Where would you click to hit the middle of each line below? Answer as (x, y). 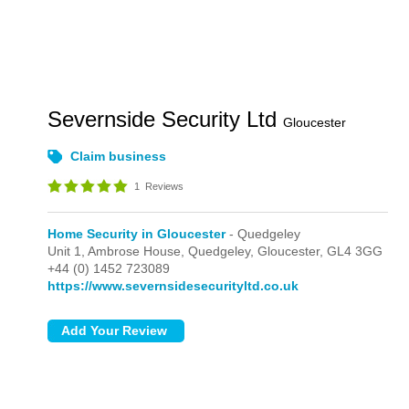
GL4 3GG (355, 251)
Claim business (119, 156)
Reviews (163, 186)
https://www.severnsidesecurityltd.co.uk (173, 286)
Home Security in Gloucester (137, 234)
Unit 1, (68, 251)
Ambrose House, (138, 251)
